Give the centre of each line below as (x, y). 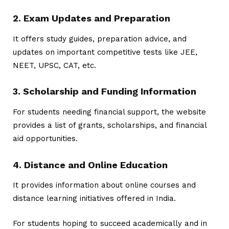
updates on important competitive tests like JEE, (105, 52)
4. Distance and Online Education (91, 165)
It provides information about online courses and (104, 185)
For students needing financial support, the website (109, 112)
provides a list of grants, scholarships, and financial (110, 125)
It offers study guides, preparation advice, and (100, 39)
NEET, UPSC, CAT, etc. (54, 65)
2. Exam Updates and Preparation (93, 18)
